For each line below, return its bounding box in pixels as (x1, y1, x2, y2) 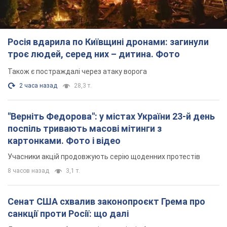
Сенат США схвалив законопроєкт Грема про (8, 196, 205, 207)
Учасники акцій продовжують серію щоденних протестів (8, 153, 200, 161)
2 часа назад (19, 82, 57, 90)
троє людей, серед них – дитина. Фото (8, 49, 180, 60)
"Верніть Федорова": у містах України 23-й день (8, 111, 215, 122)
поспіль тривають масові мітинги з (8, 123, 162, 134)
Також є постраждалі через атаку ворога (8, 67, 147, 76)
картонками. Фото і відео (8, 135, 121, 146)
